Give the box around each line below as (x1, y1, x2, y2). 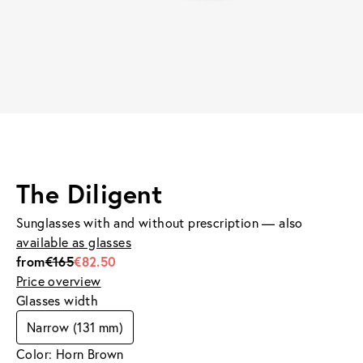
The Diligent (16, 176, 163, 211)
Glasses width (16, 292, 99, 309)
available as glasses (16, 233, 132, 250)
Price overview (16, 272, 101, 289)
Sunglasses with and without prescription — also (16, 214, 303, 231)
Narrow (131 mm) (27, 318, 123, 335)
